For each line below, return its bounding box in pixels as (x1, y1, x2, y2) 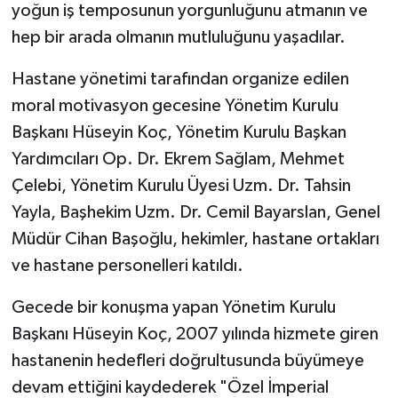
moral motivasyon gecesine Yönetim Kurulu (11, 96, 338, 115)
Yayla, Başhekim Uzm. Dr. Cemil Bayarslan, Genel (11, 203, 380, 221)
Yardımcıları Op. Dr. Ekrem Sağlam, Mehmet (11, 149, 345, 168)
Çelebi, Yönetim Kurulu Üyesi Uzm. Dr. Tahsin (11, 176, 351, 195)
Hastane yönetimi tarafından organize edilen (11, 69, 349, 88)
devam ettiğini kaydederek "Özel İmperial (11, 378, 329, 396)
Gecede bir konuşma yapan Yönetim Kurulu (11, 298, 336, 316)
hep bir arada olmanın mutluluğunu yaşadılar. (11, 28, 346, 46)
